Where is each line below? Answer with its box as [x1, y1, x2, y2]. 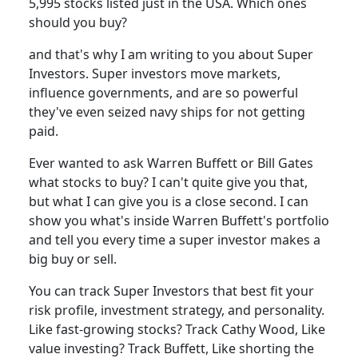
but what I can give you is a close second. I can [29, 193, 308, 210]
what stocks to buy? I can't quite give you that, [29, 173, 308, 191]
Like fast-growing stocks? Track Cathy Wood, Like [29, 320, 325, 338]
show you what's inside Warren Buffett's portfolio [29, 212, 329, 229]
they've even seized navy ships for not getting [29, 103, 305, 121]
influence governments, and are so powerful [29, 84, 298, 101]
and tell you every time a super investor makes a [29, 231, 320, 249]
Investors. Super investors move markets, [29, 65, 280, 82]
